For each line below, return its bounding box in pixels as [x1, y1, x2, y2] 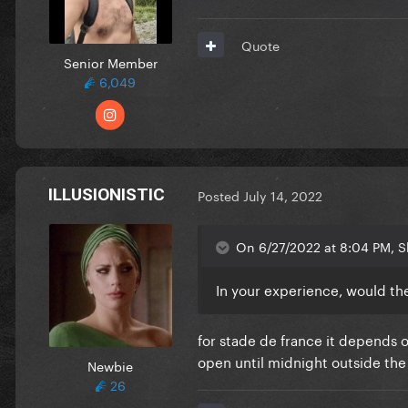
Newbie [87, 354, 133, 375]
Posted [198, 185, 243, 206]
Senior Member [63, 51, 158, 72]
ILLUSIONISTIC [48, 183, 165, 205]
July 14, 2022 [243, 185, 322, 206]
